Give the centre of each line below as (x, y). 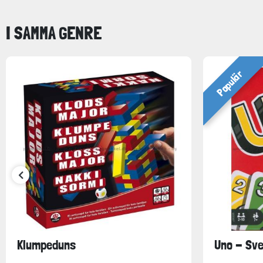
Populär (230, 83)
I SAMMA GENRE (54, 33)
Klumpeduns (46, 245)
